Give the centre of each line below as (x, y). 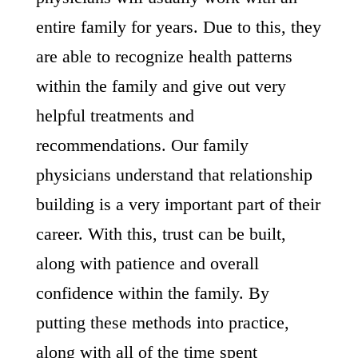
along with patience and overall (147, 263)
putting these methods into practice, (162, 322)
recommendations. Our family (142, 145)
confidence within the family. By (152, 293)
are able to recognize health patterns (164, 56)
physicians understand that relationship (174, 175)
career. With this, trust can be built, (161, 234)
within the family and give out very (161, 86)
